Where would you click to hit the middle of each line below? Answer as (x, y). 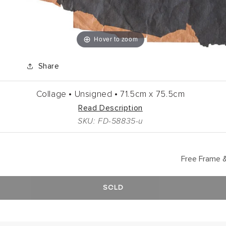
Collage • (54, 94)
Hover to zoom (116, 39)
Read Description (110, 108)
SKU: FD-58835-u (110, 121)
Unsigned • (96, 94)
